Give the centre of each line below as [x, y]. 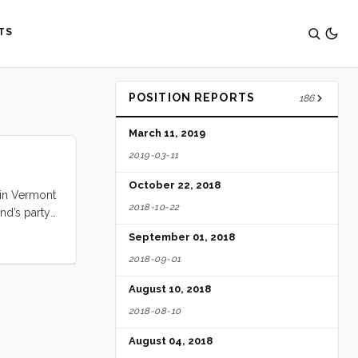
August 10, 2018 [170, 289]
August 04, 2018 [171, 341]
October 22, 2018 [175, 185]
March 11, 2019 [167, 133]
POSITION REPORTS [192, 97]
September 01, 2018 [182, 237]
